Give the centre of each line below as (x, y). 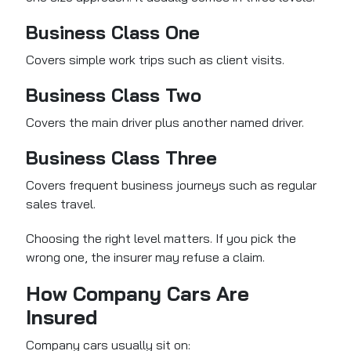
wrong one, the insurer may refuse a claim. (146, 257)
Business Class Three (122, 158)
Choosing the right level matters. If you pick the (161, 239)
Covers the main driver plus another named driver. (165, 123)
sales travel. (61, 204)
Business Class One (113, 33)
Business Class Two (114, 96)
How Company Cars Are (138, 294)
